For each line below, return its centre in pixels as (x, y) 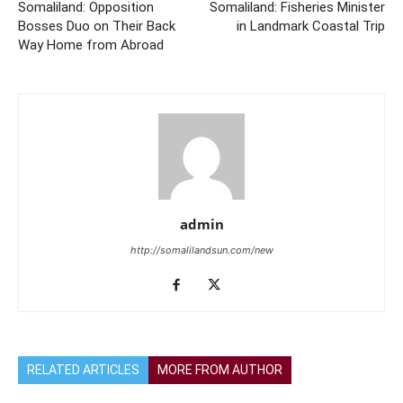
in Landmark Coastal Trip (311, 26)
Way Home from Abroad (91, 45)
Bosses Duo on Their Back (97, 26)
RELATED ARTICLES (83, 370)
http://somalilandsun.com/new (201, 250)
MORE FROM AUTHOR (220, 370)
